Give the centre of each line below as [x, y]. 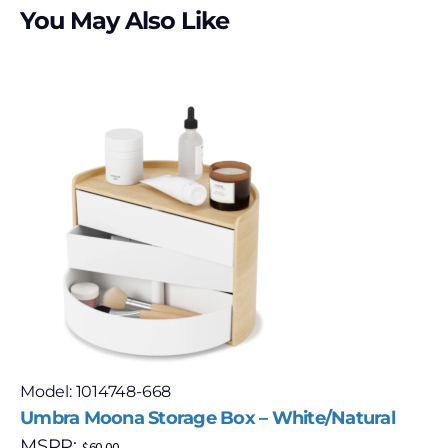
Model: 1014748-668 [96, 391]
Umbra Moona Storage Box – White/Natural [207, 418]
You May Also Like [125, 20]
